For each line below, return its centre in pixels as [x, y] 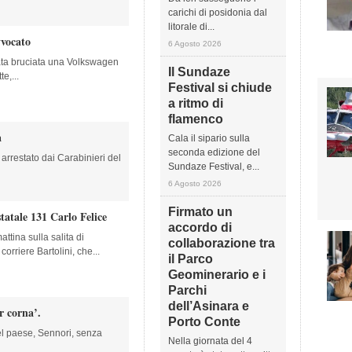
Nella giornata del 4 [210, 341]
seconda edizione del [214, 152]
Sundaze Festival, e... [214, 167]
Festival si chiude [220, 88]
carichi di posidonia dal [218, 13]
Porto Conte [204, 322]
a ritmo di [196, 103]
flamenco [196, 119]
